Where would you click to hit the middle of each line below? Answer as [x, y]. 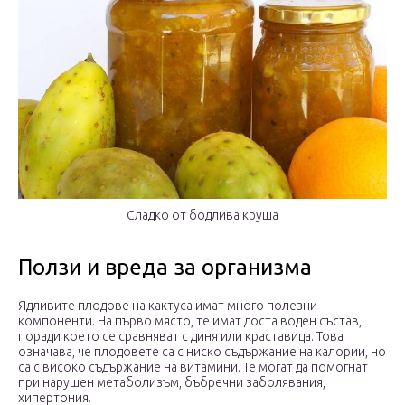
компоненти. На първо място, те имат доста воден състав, [190, 320]
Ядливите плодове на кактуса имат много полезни [168, 305]
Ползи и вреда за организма [165, 267]
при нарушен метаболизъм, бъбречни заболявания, [172, 382]
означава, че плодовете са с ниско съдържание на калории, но [202, 351]
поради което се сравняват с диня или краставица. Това [181, 336]
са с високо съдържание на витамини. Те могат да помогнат [193, 367]
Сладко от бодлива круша [202, 215]
